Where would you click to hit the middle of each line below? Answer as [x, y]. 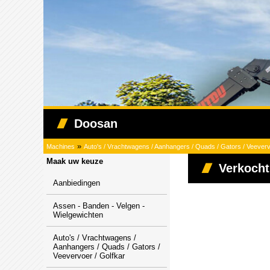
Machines [61, 146]
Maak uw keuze [75, 161]
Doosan [96, 124]
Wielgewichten [78, 215]
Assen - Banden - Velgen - [99, 206]
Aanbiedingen [77, 183]
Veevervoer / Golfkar [89, 256]
